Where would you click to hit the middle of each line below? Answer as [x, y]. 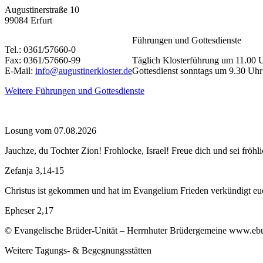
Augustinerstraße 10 [42, 9]
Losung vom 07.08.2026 [50, 130]
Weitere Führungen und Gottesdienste [75, 90]
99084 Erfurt [28, 20]
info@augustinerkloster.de [84, 70]
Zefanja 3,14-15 [34, 170]
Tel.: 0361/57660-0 [40, 49]
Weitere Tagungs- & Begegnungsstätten [78, 250]
